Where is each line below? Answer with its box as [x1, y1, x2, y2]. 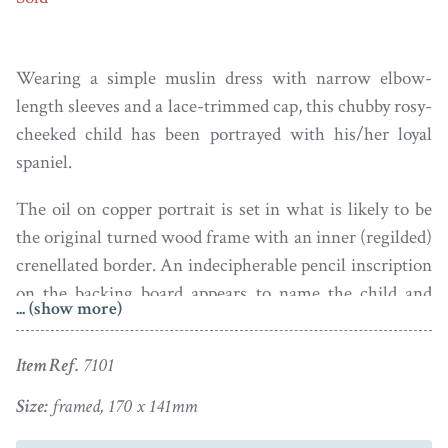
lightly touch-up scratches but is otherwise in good [16, 336, 432, 362]
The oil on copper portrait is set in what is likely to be [16, 196, 432, 222]
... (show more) [16, 296, 122, 320]
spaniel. [16, 149, 72, 175]
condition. [16, 364, 91, 390]
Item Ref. [16, 352, 79, 378]
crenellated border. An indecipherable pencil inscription [16, 252, 432, 278]
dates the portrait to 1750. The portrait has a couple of [16, 308, 432, 334]
